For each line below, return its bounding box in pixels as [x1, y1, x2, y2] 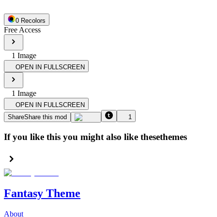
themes [160, 131, 187, 142]
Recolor [19, 16, 42, 24]
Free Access [4, 25, 41, 34]
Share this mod [24, 113, 67, 121]
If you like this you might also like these [4, 131, 160, 142]
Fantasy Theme [4, 187, 80, 200]
